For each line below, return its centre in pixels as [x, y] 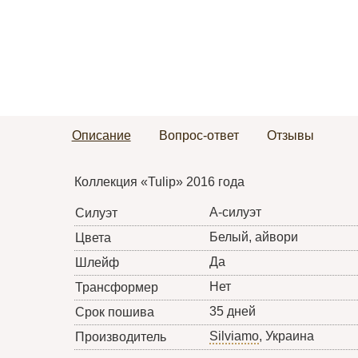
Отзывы [290, 136]
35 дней [232, 312]
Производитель [120, 337]
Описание [101, 136]
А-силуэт [235, 213]
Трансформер [116, 288]
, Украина [286, 336]
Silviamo [234, 336]
